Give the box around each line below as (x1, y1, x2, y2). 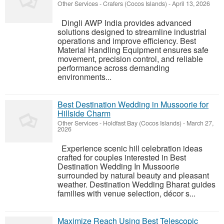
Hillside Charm (57, 107, 110, 119)
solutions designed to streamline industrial (57, 26, 206, 37)
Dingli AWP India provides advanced (57, 17, 191, 28)
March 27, (185, 118, 213, 127)
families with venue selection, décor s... (57, 187, 195, 199)
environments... (57, 71, 111, 82)
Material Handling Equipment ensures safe (57, 44, 208, 55)
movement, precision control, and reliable (57, 53, 203, 64)
